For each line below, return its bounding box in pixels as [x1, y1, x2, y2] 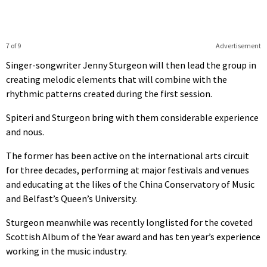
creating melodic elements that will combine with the [6, 73, 227, 86]
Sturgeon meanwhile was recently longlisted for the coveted [6, 216, 253, 229]
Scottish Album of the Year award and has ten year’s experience [6, 231, 260, 243]
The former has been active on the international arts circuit [6, 150, 249, 162]
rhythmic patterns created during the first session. [6, 88, 212, 100]
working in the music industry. [6, 245, 127, 257]
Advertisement [215, 41, 261, 51]
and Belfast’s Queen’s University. [6, 193, 137, 205]
